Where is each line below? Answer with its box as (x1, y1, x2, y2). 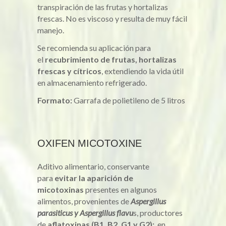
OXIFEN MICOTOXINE (37, 138, 142, 149)
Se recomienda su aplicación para (37, 43, 151, 52)
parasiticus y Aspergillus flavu (37, 208, 133, 217)
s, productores (133, 208, 183, 217)
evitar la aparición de (53, 173, 133, 183)
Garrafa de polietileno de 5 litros (72, 95, 185, 105)
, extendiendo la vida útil (101, 66, 184, 76)
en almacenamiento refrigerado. (37, 78, 147, 87)
